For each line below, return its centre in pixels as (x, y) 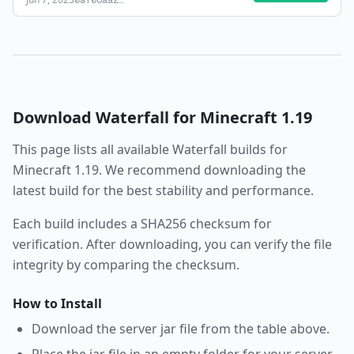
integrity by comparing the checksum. (126, 265)
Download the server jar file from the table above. (181, 329)
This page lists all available (92, 149)
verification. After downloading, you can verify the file (172, 244)
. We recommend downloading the (202, 170)
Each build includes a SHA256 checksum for (142, 224)
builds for (257, 149)
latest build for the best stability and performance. (163, 190)
